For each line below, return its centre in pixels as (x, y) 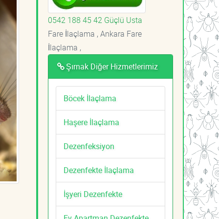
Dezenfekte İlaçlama (99, 170)
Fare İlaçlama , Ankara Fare (95, 33)
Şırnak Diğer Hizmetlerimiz (112, 66)
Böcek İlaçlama (90, 98)
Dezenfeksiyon (89, 146)
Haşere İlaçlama (91, 122)
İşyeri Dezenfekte (93, 194)
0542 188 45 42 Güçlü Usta (95, 20)
